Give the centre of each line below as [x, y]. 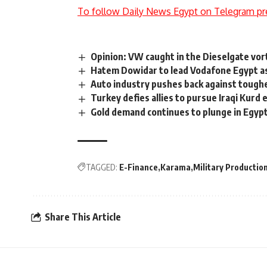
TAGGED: [102, 167]
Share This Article [83, 217]
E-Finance [139, 167]
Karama [176, 167]
